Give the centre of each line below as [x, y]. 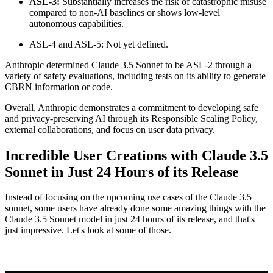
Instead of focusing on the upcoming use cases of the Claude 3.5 [128, 197]
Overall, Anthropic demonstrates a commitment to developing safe [132, 107]
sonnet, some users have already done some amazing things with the [135, 208]
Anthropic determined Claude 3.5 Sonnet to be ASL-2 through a [128, 65]
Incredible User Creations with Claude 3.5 [136, 155]
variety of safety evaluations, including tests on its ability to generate [135, 76]
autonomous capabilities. [76, 23]
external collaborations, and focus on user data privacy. [110, 129]
